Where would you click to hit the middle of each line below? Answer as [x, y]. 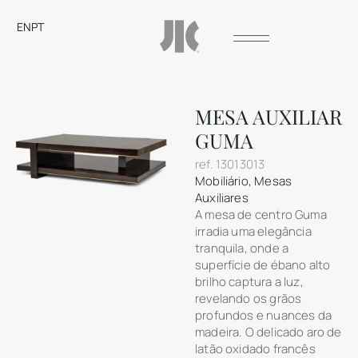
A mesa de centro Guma [261, 215]
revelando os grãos [249, 299]
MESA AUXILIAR [268, 116]
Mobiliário [222, 181]
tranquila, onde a [242, 249]
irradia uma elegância [253, 232]
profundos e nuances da [263, 316]
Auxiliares [222, 198]
